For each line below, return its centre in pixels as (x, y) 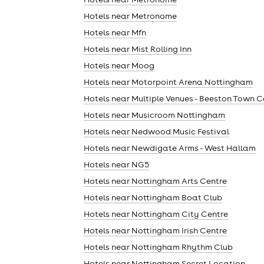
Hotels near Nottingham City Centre (156, 214)
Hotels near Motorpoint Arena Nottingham (168, 82)
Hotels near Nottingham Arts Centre (155, 181)
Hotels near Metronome (130, 16)
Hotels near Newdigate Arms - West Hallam (170, 148)
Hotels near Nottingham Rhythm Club (158, 247)
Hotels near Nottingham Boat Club (153, 197)
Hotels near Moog (119, 65)
